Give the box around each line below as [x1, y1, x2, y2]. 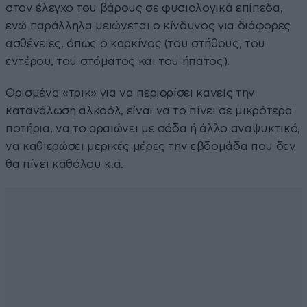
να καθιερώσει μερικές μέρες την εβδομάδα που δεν [5, 140, 296, 152]
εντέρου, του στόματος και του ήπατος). [5, 55, 230, 67]
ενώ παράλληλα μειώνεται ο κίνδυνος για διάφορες [5, 19, 291, 32]
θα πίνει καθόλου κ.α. [5, 158, 123, 170]
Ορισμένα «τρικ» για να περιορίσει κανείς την [5, 86, 256, 99]
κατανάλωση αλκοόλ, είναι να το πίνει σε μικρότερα [5, 104, 293, 116]
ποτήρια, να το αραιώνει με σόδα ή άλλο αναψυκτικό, [5, 122, 301, 134]
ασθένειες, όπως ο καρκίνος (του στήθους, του [5, 37, 266, 49]
